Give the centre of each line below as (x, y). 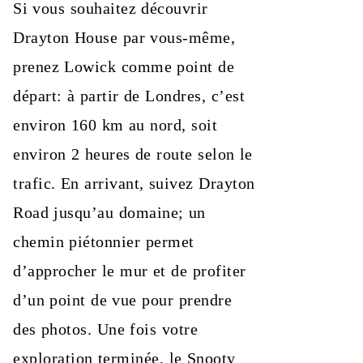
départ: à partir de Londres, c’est (129, 96)
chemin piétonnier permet (104, 242)
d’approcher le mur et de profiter (130, 271)
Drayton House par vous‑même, (124, 38)
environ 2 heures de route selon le (133, 154)
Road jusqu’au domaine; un (109, 213)
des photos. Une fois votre (106, 329)
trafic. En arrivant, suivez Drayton (134, 184)
